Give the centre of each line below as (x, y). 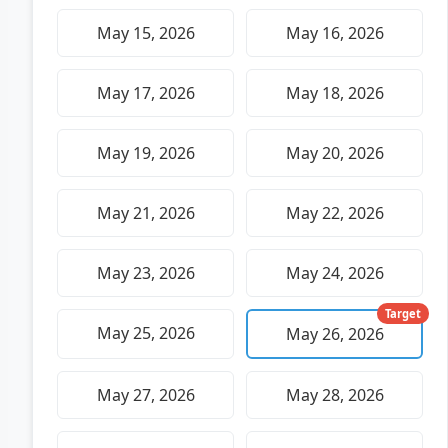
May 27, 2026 (145, 394)
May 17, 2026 (145, 92)
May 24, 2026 (334, 272)
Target (403, 313)
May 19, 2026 (145, 152)
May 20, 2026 (334, 152)
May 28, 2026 (334, 394)
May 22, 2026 (334, 212)
